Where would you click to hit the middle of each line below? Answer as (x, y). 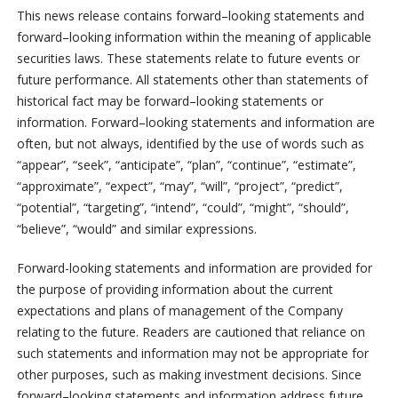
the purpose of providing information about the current (175, 290)
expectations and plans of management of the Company (179, 311)
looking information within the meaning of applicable (220, 37)
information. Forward (77, 123)
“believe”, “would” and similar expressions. (136, 229)
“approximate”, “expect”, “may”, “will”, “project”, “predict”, (179, 187)
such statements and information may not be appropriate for (192, 354)
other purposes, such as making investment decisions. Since (189, 375)
